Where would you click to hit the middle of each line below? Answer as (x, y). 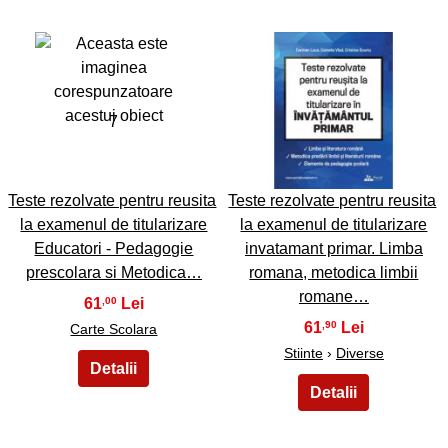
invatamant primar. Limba (333, 248)
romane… (333, 296)
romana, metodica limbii (334, 272)
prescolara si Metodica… (113, 272)
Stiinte (303, 352)
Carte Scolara (114, 328)
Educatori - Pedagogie (114, 248)
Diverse (359, 352)
